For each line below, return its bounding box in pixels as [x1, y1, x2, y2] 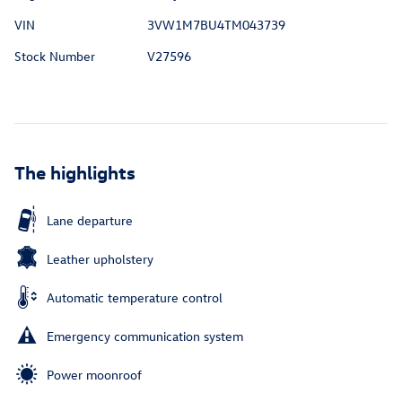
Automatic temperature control [47, 289, 223, 307]
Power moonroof [47, 366, 142, 384]
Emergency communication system [47, 328, 243, 345]
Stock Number [14, 48, 95, 66]
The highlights [14, 160, 135, 184]
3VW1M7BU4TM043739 [146, 16, 285, 34]
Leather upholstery [47, 250, 153, 268]
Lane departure [47, 212, 133, 230]
